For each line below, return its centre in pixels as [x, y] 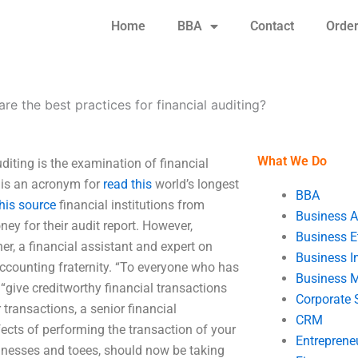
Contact [272, 26]
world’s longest [195, 184]
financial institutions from [130, 205]
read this [127, 184]
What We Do [292, 161]
